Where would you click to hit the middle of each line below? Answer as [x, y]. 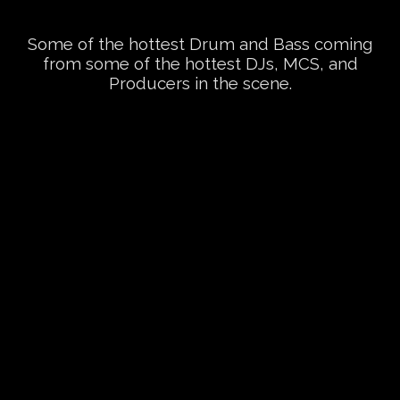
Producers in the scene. [200, 83]
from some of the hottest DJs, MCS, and [200, 64]
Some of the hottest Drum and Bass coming [200, 44]
